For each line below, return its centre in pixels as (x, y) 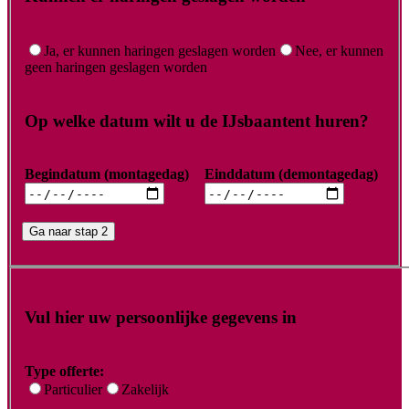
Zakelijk (145, 389)
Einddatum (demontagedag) (291, 174)
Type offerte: (64, 371)
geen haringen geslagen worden (116, 68)
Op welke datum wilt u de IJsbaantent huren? (197, 121)
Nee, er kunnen (339, 51)
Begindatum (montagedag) (107, 174)
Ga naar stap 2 (68, 232)
